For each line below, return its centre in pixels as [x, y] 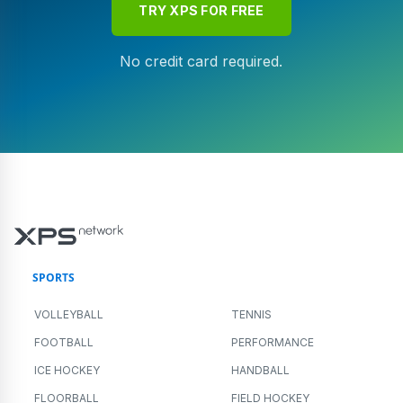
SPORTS [54, 277]
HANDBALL [260, 370]
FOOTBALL [64, 342]
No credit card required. [201, 61]
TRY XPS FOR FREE [201, 10]
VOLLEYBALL [69, 314]
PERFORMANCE [273, 342]
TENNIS [251, 314]
